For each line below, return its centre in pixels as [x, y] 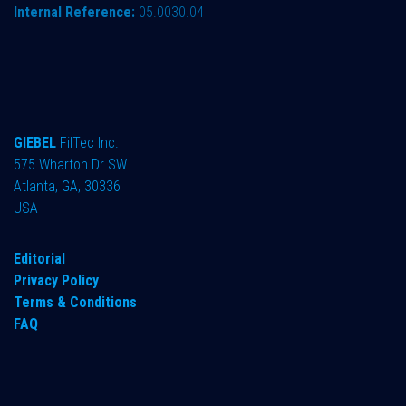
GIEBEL [37, 143]
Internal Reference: [76, 13]
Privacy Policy [56, 281]
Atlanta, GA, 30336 [67, 187]
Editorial [39, 259]
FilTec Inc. [89, 143]
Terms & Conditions [75, 303]
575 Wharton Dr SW [70, 165]
